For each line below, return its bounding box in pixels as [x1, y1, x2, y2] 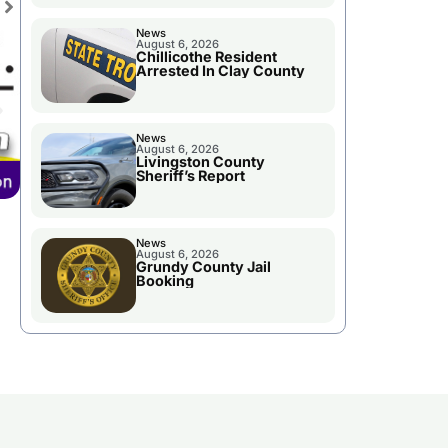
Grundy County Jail [135, 258, 271, 276]
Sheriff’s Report [135, 167, 245, 185]
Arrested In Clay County [135, 62, 305, 80]
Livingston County [135, 153, 265, 171]
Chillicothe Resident [135, 48, 277, 66]
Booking [135, 272, 194, 290]
